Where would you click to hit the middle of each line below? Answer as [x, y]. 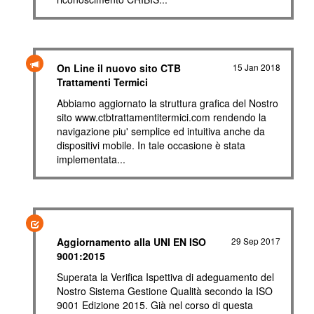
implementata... [91, 159]
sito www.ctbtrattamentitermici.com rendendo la [162, 117]
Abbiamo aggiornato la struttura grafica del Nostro [168, 103]
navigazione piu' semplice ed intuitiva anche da [161, 131]
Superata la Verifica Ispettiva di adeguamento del [165, 277]
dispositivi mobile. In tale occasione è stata [151, 145]
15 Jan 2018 [257, 67]
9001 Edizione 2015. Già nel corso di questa [155, 305]
